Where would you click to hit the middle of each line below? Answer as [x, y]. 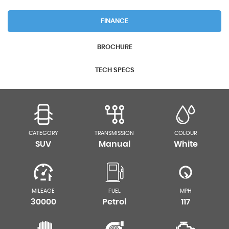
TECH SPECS [114, 70]
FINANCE [114, 21]
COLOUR [186, 133]
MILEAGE [43, 191]
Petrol [114, 202]
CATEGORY [43, 133]
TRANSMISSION [114, 133]
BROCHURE [114, 47]
